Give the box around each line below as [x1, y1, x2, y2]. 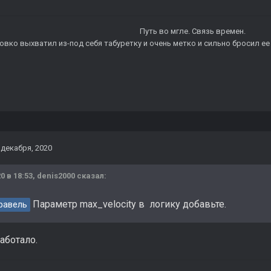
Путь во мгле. [139, 27, 190, 36]
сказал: [75, 171, 106, 181]
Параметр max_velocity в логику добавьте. [30, 198, 226, 211]
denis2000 [37, 171, 75, 181]
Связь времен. [191, 27, 246, 36]
